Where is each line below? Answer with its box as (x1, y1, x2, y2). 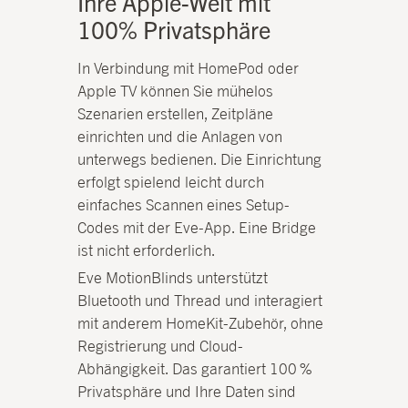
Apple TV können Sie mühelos (77, 82, 274, 101)
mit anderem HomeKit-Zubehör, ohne (77, 314, 324, 333)
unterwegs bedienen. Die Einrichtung (77, 150, 322, 169)
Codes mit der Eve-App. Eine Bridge (77, 219, 317, 238)
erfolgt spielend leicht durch (77, 173, 265, 192)
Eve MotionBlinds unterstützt (77, 269, 269, 288)
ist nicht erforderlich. (77, 241, 219, 260)
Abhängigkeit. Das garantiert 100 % (77, 360, 313, 379)
